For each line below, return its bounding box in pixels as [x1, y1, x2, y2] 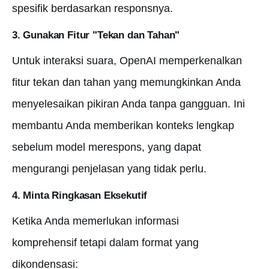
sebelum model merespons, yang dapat [12, 141, 201, 153]
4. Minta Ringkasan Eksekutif [12, 190, 148, 201]
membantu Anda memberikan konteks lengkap [12, 119, 234, 131]
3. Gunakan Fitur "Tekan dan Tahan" [12, 29, 180, 41]
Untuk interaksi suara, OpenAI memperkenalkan [12, 55, 242, 67]
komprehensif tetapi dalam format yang [12, 237, 199, 249]
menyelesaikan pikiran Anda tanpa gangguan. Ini [12, 98, 245, 110]
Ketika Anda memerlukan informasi [12, 215, 179, 227]
